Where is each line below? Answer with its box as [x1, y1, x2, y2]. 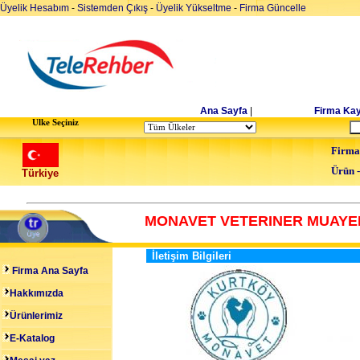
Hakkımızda [10, 288, 63, 299]
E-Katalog [10, 333, 55, 344]
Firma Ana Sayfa [10, 265, 88, 276]
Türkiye [22, 167, 59, 179]
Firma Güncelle [239, 2, 306, 14]
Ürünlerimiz [10, 310, 63, 321]
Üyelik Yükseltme [156, 2, 231, 14]
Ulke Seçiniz [32, 118, 79, 127]
